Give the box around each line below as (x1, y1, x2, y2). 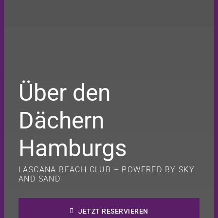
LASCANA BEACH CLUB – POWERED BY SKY (18, 165, 195, 174)
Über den (18, 79, 111, 107)
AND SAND (18, 174, 61, 183)
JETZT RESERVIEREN (78, 207, 148, 215)
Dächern (18, 107, 105, 134)
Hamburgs (18, 134, 127, 162)
